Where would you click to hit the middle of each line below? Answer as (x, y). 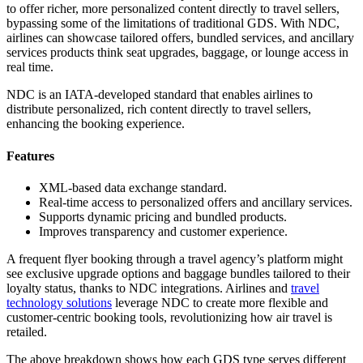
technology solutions (59, 302)
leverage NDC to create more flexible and (220, 302)
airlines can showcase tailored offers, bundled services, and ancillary (180, 38)
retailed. (27, 331)
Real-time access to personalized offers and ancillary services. (196, 202)
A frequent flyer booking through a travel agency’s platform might (175, 258)
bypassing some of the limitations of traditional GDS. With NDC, (173, 23)
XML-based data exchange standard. (133, 187)
